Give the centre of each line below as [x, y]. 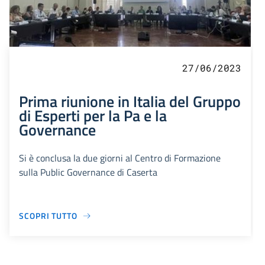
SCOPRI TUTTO [48, 216]
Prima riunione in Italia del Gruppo [130, 101]
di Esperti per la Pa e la [93, 116]
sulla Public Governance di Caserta [88, 172]
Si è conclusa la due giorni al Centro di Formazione [120, 158]
